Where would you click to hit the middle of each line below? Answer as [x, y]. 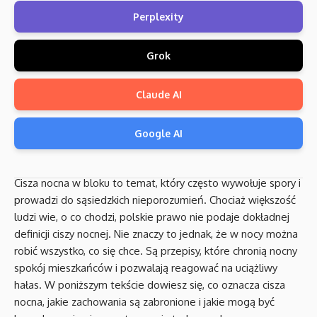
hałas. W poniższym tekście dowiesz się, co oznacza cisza [150, 285]
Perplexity [158, 17]
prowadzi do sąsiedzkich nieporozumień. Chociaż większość [155, 200]
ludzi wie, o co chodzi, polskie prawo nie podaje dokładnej [152, 217]
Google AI [158, 133]
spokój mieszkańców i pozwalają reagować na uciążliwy [146, 268]
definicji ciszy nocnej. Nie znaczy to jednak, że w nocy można [156, 234]
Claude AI [158, 94]
